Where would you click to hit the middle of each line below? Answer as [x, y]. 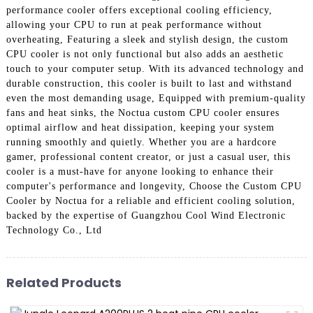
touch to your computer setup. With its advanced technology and [155, 68]
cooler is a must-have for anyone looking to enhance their [140, 171]
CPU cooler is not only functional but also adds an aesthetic [145, 54]
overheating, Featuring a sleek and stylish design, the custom [147, 39]
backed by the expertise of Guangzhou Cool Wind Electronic [146, 215]
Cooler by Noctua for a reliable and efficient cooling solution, [151, 201]
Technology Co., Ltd [54, 230]
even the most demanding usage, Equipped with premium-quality [156, 98]
